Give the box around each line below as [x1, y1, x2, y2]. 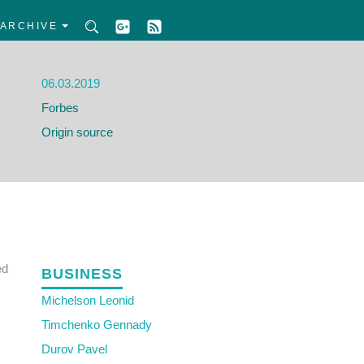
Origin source [41, 125, 113, 139]
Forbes [41, 101, 79, 115]
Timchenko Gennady [41, 318, 152, 331]
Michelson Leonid [41, 293, 134, 307]
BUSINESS [41, 266, 123, 282]
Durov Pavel [41, 342, 107, 356]
